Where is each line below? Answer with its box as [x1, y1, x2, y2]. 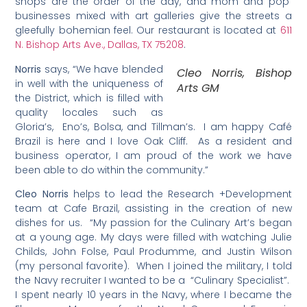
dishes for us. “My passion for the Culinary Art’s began [15, 216, 292, 230]
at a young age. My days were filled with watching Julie [15, 230, 292, 244]
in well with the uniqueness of [15, 76, 163, 90]
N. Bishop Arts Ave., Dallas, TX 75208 [15, 38, 184, 52]
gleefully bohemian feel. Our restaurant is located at [15, 23, 280, 38]
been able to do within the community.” [15, 162, 209, 177]
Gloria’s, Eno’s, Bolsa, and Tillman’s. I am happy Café [15, 119, 292, 134]
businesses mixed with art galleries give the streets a [15, 9, 292, 23]
